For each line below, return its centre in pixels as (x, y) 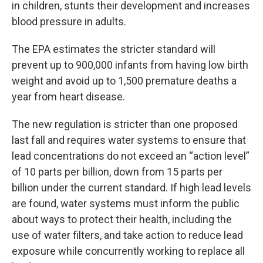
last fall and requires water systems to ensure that (129, 140)
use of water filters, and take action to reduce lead (127, 235)
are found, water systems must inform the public (126, 203)
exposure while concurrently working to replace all (128, 251)
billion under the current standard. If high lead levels (131, 188)
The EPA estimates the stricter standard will (114, 49)
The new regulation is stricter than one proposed (125, 124)
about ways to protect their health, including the (122, 219)
